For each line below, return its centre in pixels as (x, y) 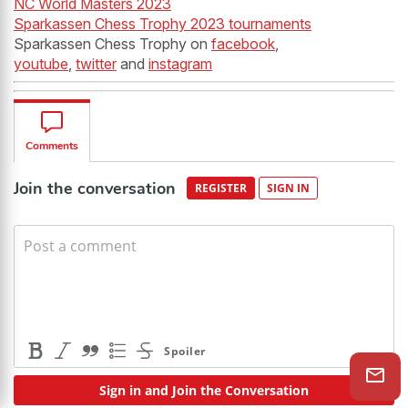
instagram (180, 64)
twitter (96, 64)
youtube (41, 64)
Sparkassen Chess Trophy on (112, 44)
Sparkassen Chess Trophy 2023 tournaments (163, 24)
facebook (243, 44)
